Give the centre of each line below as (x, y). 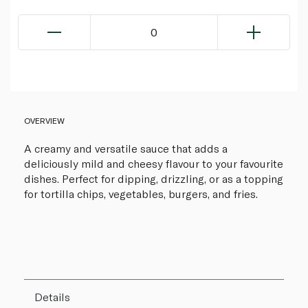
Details (52, 297)
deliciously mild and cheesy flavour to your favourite (154, 164)
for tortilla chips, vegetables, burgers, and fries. (141, 194)
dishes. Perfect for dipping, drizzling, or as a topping (154, 179)
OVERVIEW (44, 121)
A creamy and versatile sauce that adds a (126, 148)
